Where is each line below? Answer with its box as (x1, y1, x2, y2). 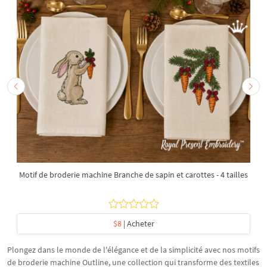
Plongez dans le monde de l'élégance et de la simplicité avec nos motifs (7, 244, 260, 255)
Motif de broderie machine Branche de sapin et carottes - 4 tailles (19, 169, 248, 180)
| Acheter (121, 218, 154, 229)
